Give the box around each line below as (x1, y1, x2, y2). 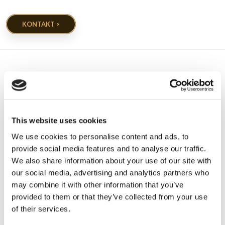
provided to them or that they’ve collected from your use (12, 192, 207, 201)
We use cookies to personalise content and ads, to (12, 132, 189, 141)
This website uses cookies (12, 116, 107, 125)
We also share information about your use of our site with (12, 156, 211, 165)
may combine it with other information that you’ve (12, 180, 184, 189)
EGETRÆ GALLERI (58, 86, 167, 103)
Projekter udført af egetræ (66, 115, 159, 125)
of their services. (12, 204, 70, 213)
